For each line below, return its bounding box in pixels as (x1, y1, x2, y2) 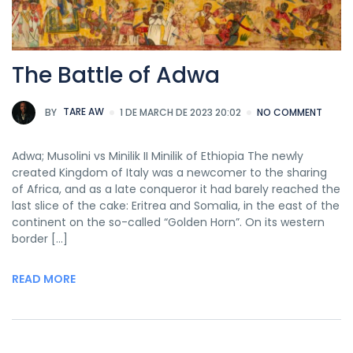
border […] (12, 231, 68, 247)
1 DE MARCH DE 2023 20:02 (120, 106, 241, 120)
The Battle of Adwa (12, 60, 220, 91)
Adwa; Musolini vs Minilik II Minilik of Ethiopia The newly (12, 148, 303, 165)
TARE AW (61, 105, 104, 119)
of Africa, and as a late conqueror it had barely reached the (12, 181, 340, 198)
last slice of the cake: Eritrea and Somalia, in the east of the (12, 198, 340, 214)
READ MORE (12, 271, 76, 288)
